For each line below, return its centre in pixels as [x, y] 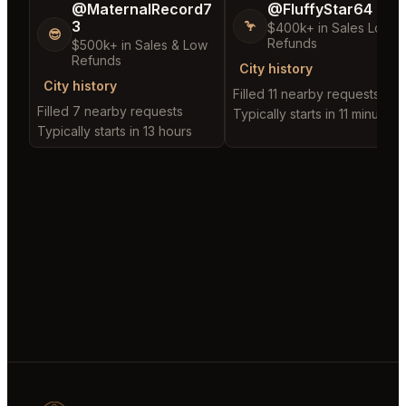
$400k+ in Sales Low [330, 28]
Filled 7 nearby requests [110, 111]
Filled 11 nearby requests [306, 94]
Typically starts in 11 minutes [315, 114]
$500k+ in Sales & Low [140, 45]
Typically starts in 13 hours [115, 131]
